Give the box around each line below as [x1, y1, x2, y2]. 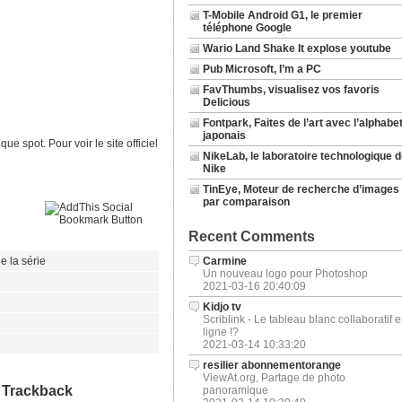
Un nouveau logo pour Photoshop [202, 267, 368, 280]
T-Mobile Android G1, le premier [202, 9, 363, 22]
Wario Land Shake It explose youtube [202, 42, 391, 55]
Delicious [202, 96, 250, 109]
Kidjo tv [202, 301, 241, 313]
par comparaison [202, 196, 290, 208]
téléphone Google [202, 22, 292, 34]
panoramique [202, 384, 268, 397]
